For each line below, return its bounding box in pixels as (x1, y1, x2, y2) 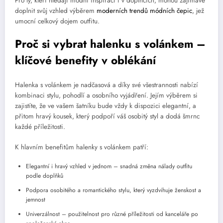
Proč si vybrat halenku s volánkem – (15, 35, 206, 52)
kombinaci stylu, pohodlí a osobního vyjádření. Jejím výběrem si (15, 91, 198, 101)
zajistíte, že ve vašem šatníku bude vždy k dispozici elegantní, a (15, 101, 196, 111)
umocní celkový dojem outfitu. (15, 16, 100, 26)
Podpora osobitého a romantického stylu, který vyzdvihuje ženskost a (26, 185, 201, 195)
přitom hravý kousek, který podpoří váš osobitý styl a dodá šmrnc (15, 111, 200, 121)
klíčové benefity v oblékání (15, 52, 156, 68)
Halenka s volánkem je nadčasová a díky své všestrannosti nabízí (15, 80, 198, 90)
